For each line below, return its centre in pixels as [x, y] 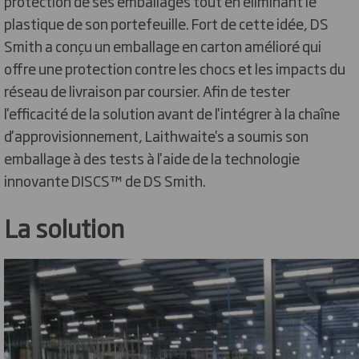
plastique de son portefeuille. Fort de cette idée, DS [166, 23]
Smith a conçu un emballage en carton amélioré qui [163, 45]
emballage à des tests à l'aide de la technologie [152, 157]
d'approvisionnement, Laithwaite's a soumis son [156, 135]
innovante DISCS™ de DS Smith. [105, 180]
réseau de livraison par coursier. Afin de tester [147, 90]
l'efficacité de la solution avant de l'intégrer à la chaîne [172, 113]
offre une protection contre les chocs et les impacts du [175, 68]
